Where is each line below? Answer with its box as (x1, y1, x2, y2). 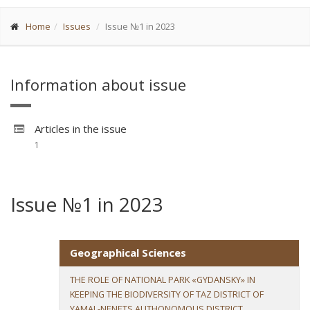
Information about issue (10, 74, 186, 95)
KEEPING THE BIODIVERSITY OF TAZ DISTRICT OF (70, 288, 264, 300)
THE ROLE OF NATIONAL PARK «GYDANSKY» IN (70, 273, 255, 286)
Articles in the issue (35, 122, 127, 136)
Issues (63, 20, 91, 33)
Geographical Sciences (70, 246, 186, 259)
